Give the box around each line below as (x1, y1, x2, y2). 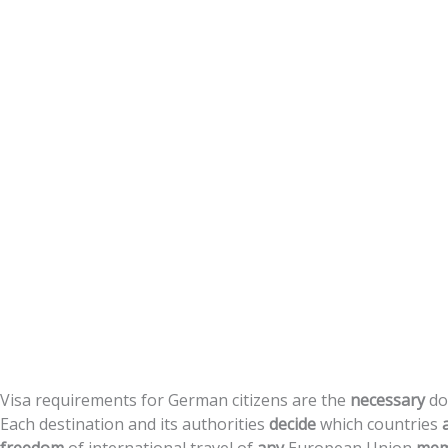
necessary (350, 389, 425, 411)
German (168, 389, 228, 411)
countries (367, 413, 438, 435)
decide (269, 413, 316, 435)
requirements (35, 389, 137, 411)
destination (39, 413, 124, 435)
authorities (182, 413, 265, 435)
